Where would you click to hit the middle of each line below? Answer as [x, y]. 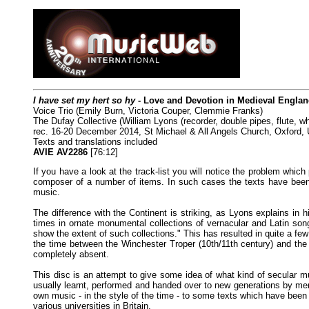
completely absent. [71, 254]
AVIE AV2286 [60, 152]
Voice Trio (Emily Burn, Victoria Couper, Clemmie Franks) [148, 110]
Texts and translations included [95, 141]
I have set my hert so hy [84, 100]
